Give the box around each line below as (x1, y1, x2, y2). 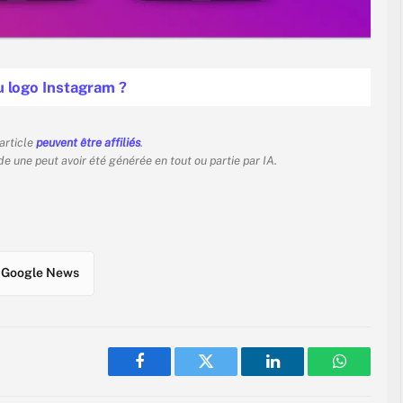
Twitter (204, 366, 252, 383)
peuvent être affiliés (36, 135, 140, 149)
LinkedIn (271, 366, 331, 383)
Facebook (138, 366, 201, 383)
